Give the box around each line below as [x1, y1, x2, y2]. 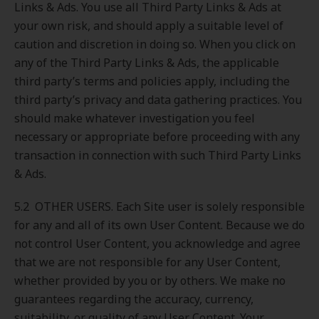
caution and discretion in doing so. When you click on [14, 36, 296, 52]
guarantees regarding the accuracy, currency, [14, 291, 253, 307]
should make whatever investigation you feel [14, 110, 255, 126]
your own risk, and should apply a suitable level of [14, 18, 283, 33]
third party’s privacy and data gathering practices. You [14, 92, 302, 108]
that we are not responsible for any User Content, [14, 254, 281, 270]
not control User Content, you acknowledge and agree [14, 236, 300, 251]
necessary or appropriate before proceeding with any [14, 129, 300, 145]
